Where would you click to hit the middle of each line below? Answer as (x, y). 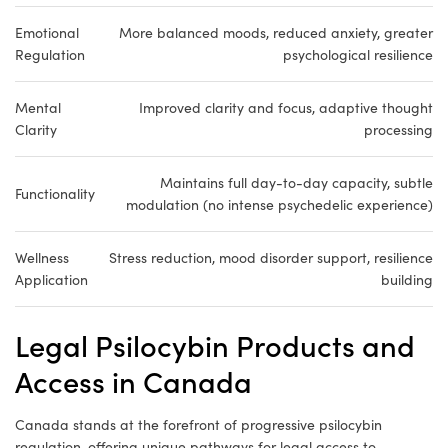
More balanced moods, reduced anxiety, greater (276, 33)
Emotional (47, 33)
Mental (38, 108)
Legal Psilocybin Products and (215, 345)
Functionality (55, 194)
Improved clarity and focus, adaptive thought (286, 108)
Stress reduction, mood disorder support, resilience (271, 258)
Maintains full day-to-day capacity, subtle (296, 183)
